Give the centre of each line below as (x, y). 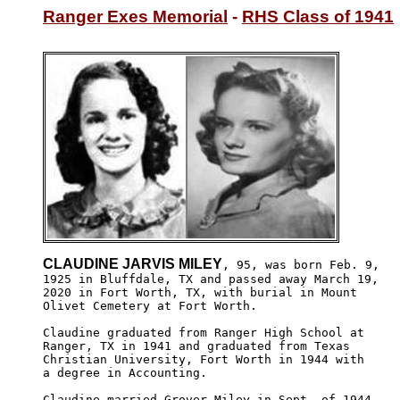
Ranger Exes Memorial (135, 17)
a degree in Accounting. (125, 372)
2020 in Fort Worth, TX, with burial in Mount (204, 292)
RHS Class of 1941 (318, 17)
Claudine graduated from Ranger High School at (207, 332)
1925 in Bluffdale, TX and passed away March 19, (214, 279)
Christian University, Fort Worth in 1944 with (204, 359)
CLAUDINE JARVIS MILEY (133, 263)
